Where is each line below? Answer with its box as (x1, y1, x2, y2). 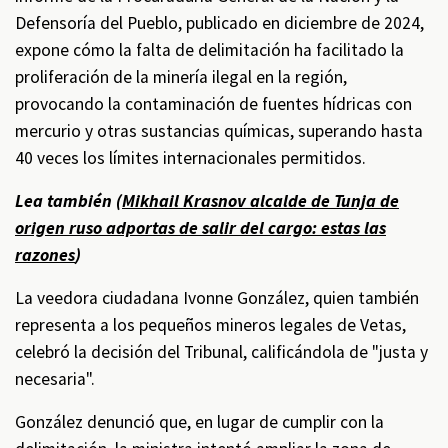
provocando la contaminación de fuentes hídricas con (15, 93, 412, 115)
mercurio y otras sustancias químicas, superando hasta (15, 120, 423, 142)
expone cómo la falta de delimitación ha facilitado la (15, 39, 404, 61)
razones (15, 244, 75, 266)
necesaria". (15, 368, 99, 390)
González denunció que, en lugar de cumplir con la (15, 411, 384, 433)
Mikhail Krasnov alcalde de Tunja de (122, 190, 399, 212)
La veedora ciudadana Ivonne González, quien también (15, 287, 419, 309)
